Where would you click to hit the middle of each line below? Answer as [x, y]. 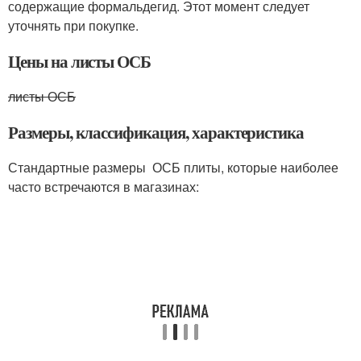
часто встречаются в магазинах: [104, 186]
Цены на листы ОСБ [80, 61]
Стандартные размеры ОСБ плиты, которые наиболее [173, 167]
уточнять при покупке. [73, 25]
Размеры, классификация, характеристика [156, 132]
